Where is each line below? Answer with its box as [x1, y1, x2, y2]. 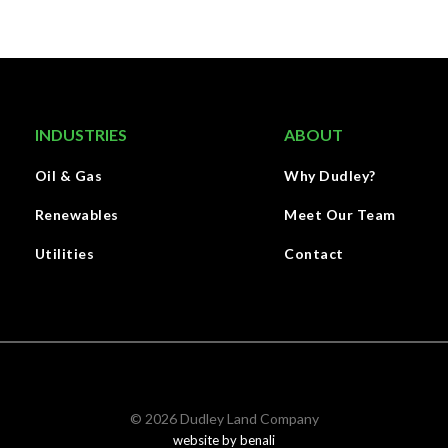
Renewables [34, 206, 119, 223]
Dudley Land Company [176, 410, 319, 427]
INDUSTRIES [34, 125, 127, 144]
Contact [284, 245, 344, 262]
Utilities [34, 245, 95, 262]
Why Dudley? [284, 167, 376, 184]
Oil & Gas [34, 167, 103, 184]
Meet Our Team [284, 206, 396, 223]
